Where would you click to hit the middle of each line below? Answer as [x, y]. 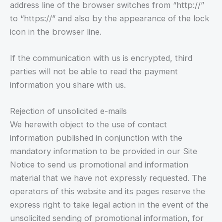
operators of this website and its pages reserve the [108, 192]
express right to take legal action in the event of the [109, 205]
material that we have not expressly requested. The [108, 178]
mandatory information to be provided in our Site [104, 151]
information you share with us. [68, 85]
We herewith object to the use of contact [88, 125]
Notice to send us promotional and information [99, 165]
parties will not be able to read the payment [94, 71]
